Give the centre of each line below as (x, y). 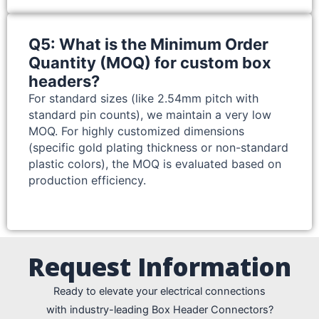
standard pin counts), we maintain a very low (150, 115)
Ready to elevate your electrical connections (159, 292)
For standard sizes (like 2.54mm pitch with (143, 99)
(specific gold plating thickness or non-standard (158, 148)
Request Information (159, 267)
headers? (64, 82)
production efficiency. (87, 181)
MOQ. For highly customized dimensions (136, 131)
